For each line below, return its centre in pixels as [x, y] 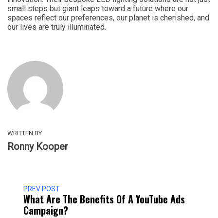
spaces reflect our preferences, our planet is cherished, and [108, 18]
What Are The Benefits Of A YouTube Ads [104, 199]
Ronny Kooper [38, 146]
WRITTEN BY [25, 133]
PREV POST [42, 189]
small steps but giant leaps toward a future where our [98, 9]
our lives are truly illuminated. [57, 27]
